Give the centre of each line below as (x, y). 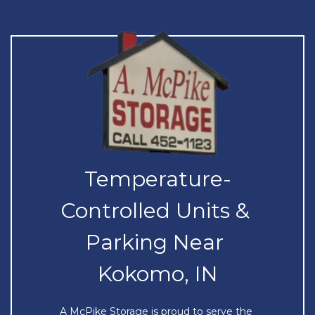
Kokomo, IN (157, 274)
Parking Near (155, 242)
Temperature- (157, 179)
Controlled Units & (155, 211)
